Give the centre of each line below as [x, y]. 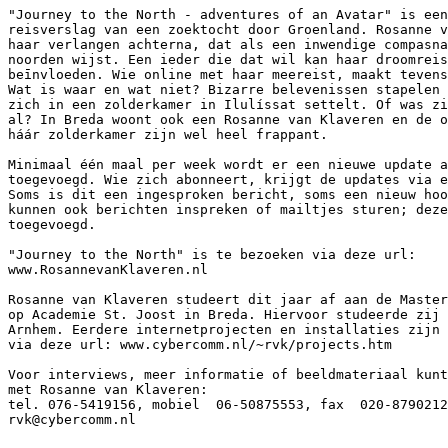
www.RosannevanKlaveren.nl [112, 269]
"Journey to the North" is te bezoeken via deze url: [212, 254]
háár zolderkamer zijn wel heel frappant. [168, 134]
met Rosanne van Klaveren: [108, 389]
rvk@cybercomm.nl [72, 419]
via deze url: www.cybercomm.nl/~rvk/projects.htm [204, 344]
